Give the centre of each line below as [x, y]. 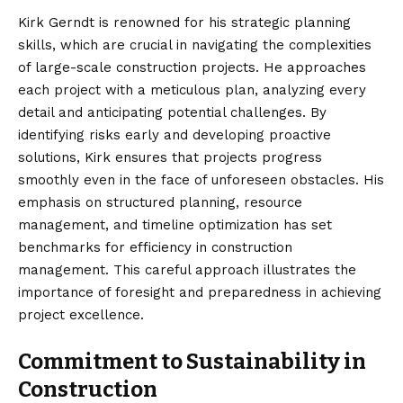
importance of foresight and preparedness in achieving [200, 292]
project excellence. [81, 314]
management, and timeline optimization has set [175, 224]
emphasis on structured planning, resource [160, 202]
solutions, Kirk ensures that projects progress [170, 157]
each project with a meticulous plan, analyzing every [192, 90]
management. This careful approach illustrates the [187, 269]
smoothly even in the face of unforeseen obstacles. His [201, 179]
